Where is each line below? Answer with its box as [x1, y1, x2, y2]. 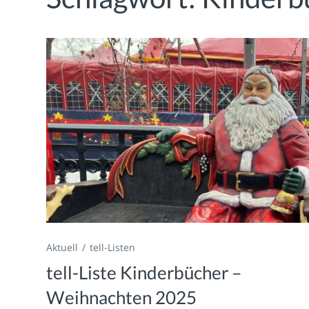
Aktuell [46, 241, 79, 255]
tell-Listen [90, 241, 136, 255]
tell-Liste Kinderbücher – [46, 261, 242, 284]
